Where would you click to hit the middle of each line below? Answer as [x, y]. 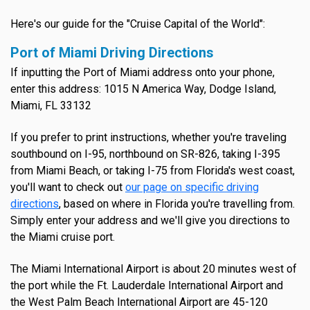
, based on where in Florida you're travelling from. [177, 204]
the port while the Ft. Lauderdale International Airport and [147, 286]
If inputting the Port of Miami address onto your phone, [143, 73]
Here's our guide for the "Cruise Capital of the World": [138, 24]
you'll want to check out [68, 188]
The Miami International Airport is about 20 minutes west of [154, 269]
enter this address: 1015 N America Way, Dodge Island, [143, 89]
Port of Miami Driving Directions [112, 53]
